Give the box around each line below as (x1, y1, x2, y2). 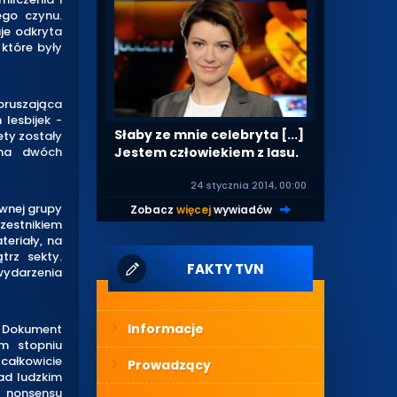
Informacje (128, 319, 205, 338)
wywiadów (211, 201, 273, 217)
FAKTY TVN (186, 259, 264, 278)
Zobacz (130, 201, 177, 217)
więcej (176, 201, 212, 217)
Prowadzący (128, 355, 212, 374)
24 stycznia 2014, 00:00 (190, 177, 307, 192)
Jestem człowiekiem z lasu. (114, 143, 300, 161)
